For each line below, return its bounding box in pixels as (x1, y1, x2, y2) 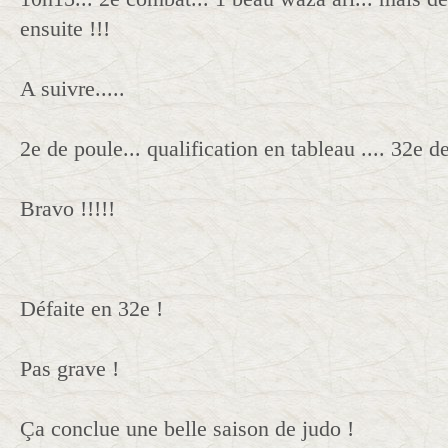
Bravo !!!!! (20, 196, 115, 221)
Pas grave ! (20, 356, 119, 381)
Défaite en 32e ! (20, 296, 163, 321)
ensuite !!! (20, 16, 110, 41)
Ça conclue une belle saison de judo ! (20, 416, 354, 441)
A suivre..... (20, 76, 125, 101)
